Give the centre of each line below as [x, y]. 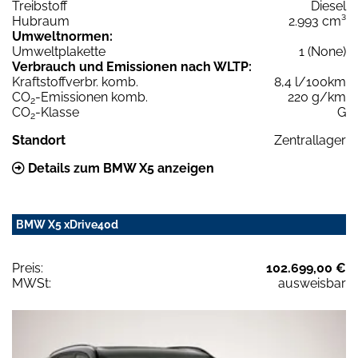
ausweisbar [312, 284]
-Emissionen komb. [91, 97]
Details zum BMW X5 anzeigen [119, 169]
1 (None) [322, 52]
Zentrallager [310, 141]
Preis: [28, 268]
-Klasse [57, 113]
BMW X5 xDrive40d [67, 225]
